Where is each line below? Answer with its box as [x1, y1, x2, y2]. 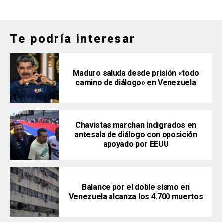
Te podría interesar [10, 31, 136, 46]
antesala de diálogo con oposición [74, 130, 197, 140]
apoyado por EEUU [103, 139, 169, 149]
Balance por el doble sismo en [82, 182, 190, 192]
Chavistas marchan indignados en [75, 120, 197, 130]
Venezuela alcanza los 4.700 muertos [68, 191, 203, 201]
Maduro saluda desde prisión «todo [72, 68, 199, 78]
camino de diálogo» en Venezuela [75, 77, 196, 87]
